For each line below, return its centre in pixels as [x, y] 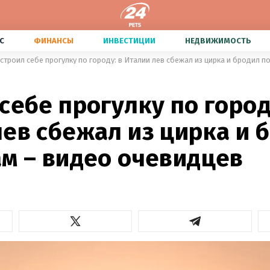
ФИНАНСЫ [54, 41]
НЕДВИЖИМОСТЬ [218, 41]
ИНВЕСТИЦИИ [129, 41]
